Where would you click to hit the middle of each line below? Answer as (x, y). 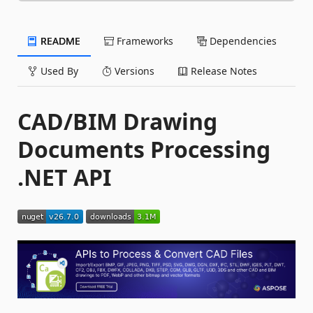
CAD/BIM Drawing (117, 121)
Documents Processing (144, 149)
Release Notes (223, 71)
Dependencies (242, 41)
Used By (58, 71)
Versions (133, 71)
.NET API (64, 177)
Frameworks (144, 41)
